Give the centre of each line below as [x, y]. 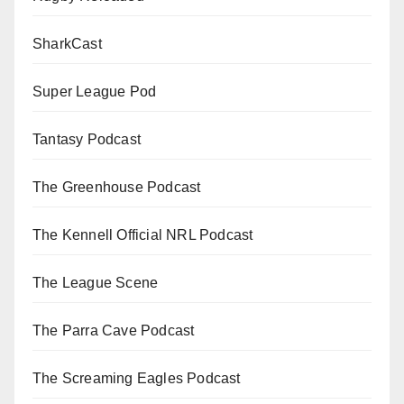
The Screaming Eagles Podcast [137, 379]
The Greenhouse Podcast [117, 188]
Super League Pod [95, 92]
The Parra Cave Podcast [114, 331]
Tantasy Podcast [87, 140]
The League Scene [96, 283]
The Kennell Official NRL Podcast [143, 235]
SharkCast [67, 44]
